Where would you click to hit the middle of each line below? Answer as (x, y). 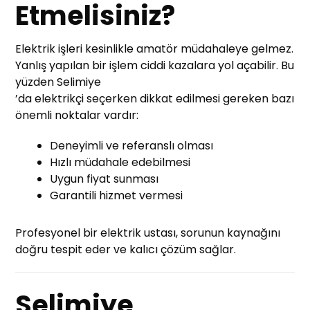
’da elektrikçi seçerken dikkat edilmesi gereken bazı (155, 98)
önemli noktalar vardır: (77, 115)
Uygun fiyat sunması (104, 179)
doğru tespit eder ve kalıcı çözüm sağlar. (126, 249)
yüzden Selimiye (58, 82)
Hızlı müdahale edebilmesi (120, 162)
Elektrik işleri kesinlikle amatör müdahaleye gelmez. (155, 48)
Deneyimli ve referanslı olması (132, 145)
